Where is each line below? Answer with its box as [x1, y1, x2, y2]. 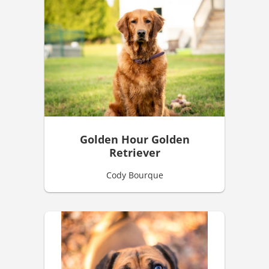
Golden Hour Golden [79, 132, 190, 147]
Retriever [109, 145, 160, 160]
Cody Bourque [106, 169, 163, 181]
